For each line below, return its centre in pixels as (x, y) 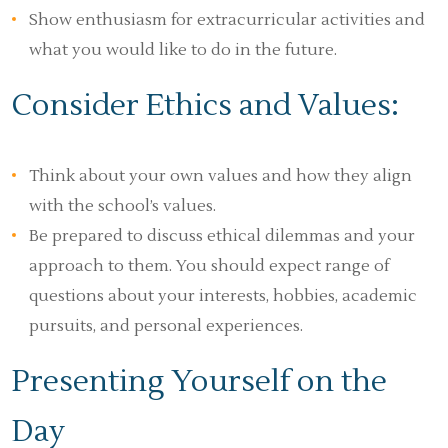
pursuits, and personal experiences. (166, 326)
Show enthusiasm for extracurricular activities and (227, 20)
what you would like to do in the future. (183, 50)
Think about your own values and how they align (220, 176)
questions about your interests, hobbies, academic (223, 296)
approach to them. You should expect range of (209, 266)
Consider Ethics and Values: (205, 105)
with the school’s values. (122, 206)
